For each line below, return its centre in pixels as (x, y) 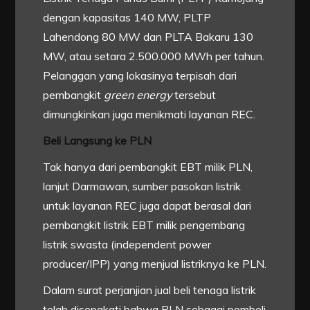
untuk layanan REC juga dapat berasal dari (147, 206)
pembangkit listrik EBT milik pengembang (144, 225)
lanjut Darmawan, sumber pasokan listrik (142, 186)
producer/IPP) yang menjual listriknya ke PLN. (155, 264)
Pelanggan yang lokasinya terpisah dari (140, 76)
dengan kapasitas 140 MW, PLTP (127, 18)
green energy (138, 95)
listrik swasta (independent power (127, 245)
